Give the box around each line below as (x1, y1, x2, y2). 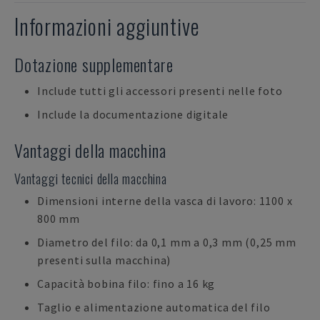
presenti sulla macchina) (37, 253, 171, 267)
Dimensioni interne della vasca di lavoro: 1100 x (37, 194, 293, 208)
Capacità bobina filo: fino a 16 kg (37, 276, 216, 291)
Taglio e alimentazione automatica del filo (37, 300, 271, 314)
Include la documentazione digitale (37, 107, 229, 121)
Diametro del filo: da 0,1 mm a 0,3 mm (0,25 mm (37, 235, 296, 249)
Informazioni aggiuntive (14, 10, 200, 42)
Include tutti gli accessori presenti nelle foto (37, 84, 283, 98)
